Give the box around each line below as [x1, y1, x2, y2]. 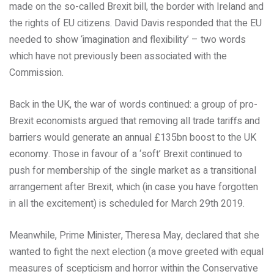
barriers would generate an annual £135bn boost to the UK [9, 130, 256, 145]
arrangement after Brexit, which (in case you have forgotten [9, 180, 258, 194]
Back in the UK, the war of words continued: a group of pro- [9, 97, 257, 112]
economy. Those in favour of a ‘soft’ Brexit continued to [9, 147, 242, 161]
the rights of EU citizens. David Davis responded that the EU [9, 16, 262, 31]
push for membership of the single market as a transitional [9, 163, 256, 178]
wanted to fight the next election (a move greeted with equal [9, 245, 264, 259]
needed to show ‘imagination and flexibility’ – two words [9, 32, 246, 47]
